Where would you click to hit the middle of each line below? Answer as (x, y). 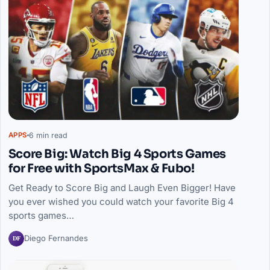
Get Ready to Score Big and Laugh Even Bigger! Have (122, 187)
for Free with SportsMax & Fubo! (101, 168)
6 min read (48, 135)
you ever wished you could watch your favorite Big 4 (121, 201)
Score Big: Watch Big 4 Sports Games (117, 154)
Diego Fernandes (56, 238)
